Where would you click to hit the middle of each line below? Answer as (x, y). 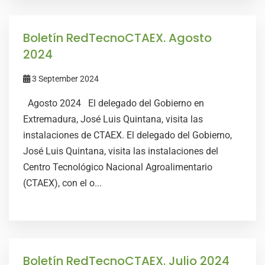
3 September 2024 (64, 79)
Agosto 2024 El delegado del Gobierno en (114, 103)
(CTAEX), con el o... (62, 183)
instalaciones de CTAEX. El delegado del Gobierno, (127, 135)
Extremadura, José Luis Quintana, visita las (113, 119)
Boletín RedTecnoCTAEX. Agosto (117, 38)
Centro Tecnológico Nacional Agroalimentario (118, 167)
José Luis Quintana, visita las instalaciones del (121, 151)
